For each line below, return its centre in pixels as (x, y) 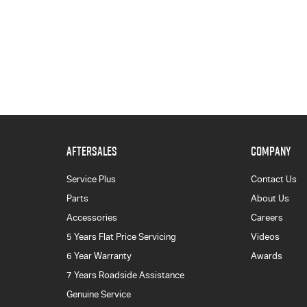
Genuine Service (98, 294)
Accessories (91, 217)
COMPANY (271, 151)
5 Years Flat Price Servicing (121, 236)
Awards (267, 256)
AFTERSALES (91, 151)
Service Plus (91, 179)
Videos (266, 236)
